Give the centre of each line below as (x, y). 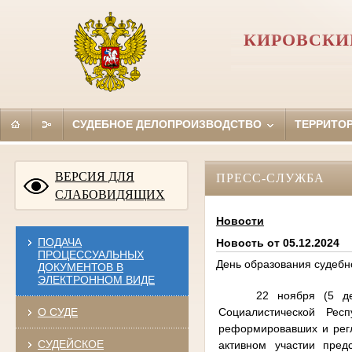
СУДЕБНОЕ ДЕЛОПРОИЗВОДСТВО (168, 124)
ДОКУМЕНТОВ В (80, 267)
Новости (240, 221)
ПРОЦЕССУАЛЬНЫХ (90, 254)
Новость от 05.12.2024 (277, 243)
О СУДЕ (57, 312)
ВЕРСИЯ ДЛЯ (95, 176)
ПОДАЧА (59, 242)
